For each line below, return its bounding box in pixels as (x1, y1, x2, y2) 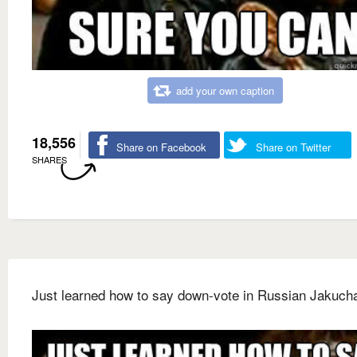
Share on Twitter (256, 139, 331, 155)
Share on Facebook (116, 139, 206, 155)
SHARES (32, 152, 67, 166)
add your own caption (176, 82, 274, 98)
